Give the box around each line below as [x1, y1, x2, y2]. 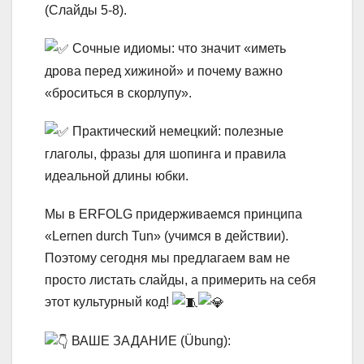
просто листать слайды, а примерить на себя [45, 273, 316, 288]
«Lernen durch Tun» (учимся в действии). [45, 229, 288, 244]
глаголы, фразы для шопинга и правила [45, 147, 286, 162]
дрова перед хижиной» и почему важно [45, 63, 283, 78]
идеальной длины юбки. [45, 169, 188, 184]
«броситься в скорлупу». [45, 85, 192, 100]
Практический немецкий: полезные [69, 123, 284, 138]
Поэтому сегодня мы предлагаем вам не [45, 251, 290, 266]
